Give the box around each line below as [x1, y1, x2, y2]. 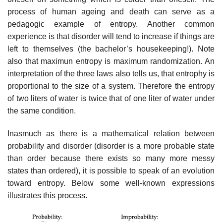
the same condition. [7, 106, 76, 115]
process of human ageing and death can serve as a [7, 7, 215, 16]
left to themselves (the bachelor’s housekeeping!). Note [7, 44, 215, 53]
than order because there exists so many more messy [7, 154, 215, 163]
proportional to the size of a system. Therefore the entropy [7, 81, 215, 90]
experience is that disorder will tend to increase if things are [7, 32, 215, 41]
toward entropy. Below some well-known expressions [7, 178, 215, 187]
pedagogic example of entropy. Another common [7, 19, 215, 28]
